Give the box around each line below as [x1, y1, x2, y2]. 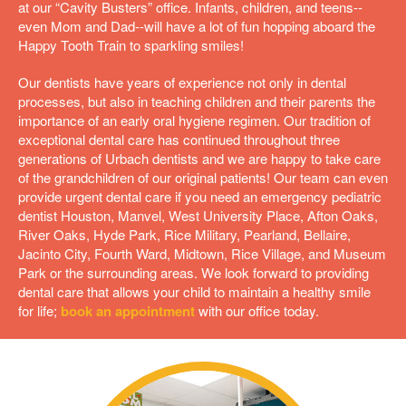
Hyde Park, [90, 224, 160, 244]
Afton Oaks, [304, 205, 378, 225]
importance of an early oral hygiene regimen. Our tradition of [18, 110, 371, 130]
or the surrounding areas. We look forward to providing [46, 262, 369, 282]
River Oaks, [18, 224, 90, 244]
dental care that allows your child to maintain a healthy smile [18, 281, 371, 301]
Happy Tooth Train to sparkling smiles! [18, 34, 244, 54]
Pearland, [240, 224, 300, 244]
